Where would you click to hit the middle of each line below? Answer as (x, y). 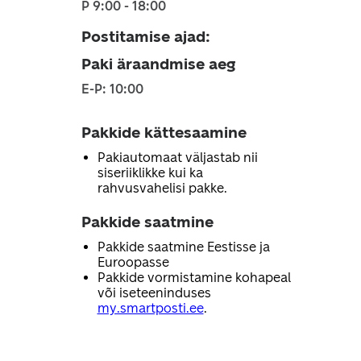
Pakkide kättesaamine (164, 133)
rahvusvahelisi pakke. (162, 188)
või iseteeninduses (154, 293)
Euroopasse (133, 262)
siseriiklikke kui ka (150, 173)
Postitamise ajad (143, 37)
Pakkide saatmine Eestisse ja (183, 247)
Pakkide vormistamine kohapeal (194, 278)
